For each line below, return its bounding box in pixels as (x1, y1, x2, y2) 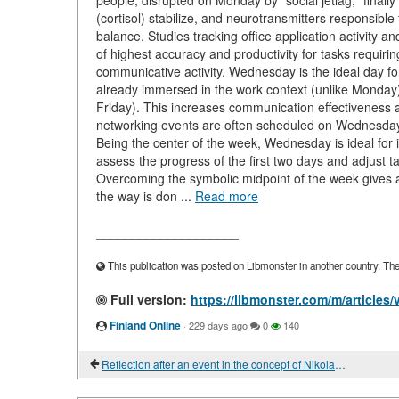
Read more (195, 187, 258, 205)
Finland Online (110, 317, 181, 333)
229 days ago (189, 318, 248, 332)
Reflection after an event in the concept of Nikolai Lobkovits (335, 356, 346, 371)
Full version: (107, 290, 187, 308)
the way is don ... (96, 187, 195, 205)
